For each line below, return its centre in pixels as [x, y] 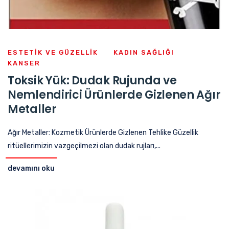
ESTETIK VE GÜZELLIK [53, 52]
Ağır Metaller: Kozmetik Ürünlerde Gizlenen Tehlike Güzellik [103, 132]
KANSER [24, 63]
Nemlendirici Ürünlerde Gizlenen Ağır [114, 95]
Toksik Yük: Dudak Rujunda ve [92, 80]
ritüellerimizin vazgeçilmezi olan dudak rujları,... [84, 146]
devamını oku [31, 168]
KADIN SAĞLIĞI [144, 52]
